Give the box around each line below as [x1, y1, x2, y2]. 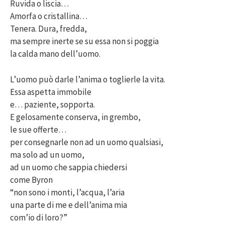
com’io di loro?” [10, 211, 67, 223]
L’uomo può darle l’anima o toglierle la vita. [10, 73, 165, 85]
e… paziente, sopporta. [10, 98, 95, 110]
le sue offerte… [10, 124, 66, 135]
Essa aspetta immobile [10, 86, 91, 97]
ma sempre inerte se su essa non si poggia [10, 36, 159, 47]
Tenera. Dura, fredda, [10, 23, 87, 35]
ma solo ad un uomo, [10, 149, 84, 160]
